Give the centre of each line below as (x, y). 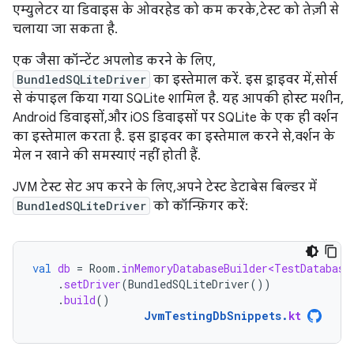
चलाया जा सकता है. (65, 29)
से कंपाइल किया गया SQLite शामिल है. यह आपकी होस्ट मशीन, (177, 99)
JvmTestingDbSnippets (213, 316)
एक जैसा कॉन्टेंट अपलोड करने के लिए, (113, 61)
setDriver (92, 284)
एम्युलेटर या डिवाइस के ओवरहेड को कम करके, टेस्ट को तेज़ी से (176, 10)
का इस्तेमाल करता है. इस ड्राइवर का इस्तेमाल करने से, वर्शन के (174, 137)
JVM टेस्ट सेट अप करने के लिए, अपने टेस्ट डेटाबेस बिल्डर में (165, 187)
